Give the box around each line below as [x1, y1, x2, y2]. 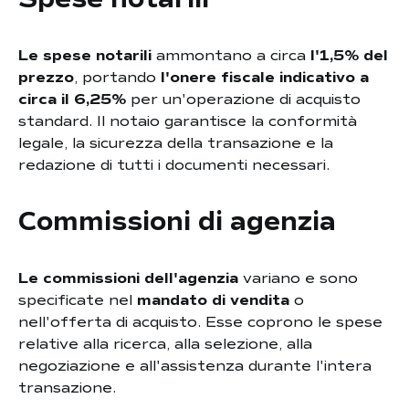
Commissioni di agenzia [18, 205, 336, 237]
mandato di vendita [137, 291, 289, 309]
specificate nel [18, 291, 137, 309]
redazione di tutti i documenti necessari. [18, 156, 330, 174]
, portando [74, 68, 161, 87]
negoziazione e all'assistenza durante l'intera [18, 357, 372, 375]
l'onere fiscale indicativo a [161, 68, 369, 87]
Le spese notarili [18, 47, 152, 65]
